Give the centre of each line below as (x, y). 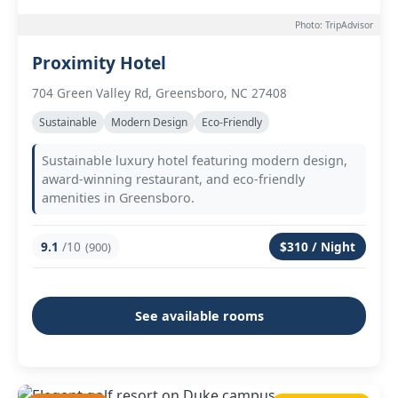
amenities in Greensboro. (118, 198)
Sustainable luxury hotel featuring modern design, (195, 160)
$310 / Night (318, 247)
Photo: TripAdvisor (334, 25)
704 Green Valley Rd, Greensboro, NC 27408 (159, 93)
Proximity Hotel (99, 63)
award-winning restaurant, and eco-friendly (173, 179)
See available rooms (199, 316)
